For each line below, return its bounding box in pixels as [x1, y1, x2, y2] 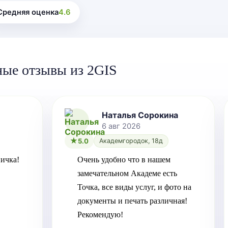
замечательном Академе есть [77, 169, 177, 178]
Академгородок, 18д [99, 136, 163, 145]
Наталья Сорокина [102, 110, 178, 121]
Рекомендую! [77, 210, 123, 219]
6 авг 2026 [102, 122, 140, 131]
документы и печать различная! [77, 196, 187, 206]
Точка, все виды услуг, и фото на [77, 183, 191, 192]
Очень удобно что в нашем [77, 155, 170, 164]
